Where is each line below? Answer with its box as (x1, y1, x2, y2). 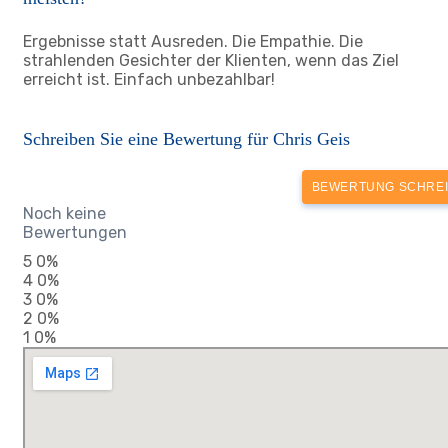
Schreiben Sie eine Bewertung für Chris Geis (23, 129, 350, 149)
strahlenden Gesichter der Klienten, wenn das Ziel (23, 51, 399, 70)
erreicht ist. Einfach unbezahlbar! (23, 70, 275, 89)
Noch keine (23, 204, 106, 223)
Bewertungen (23, 223, 127, 242)
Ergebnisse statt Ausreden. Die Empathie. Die (23, 32, 363, 51)
